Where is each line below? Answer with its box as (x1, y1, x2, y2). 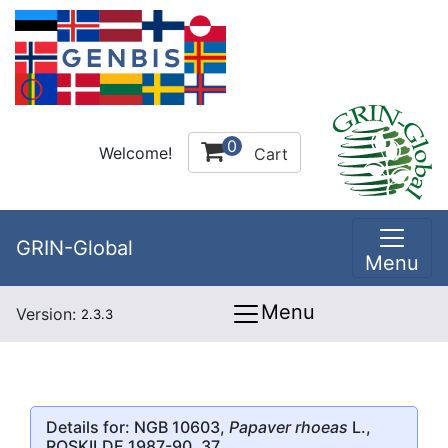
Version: (16, 304, 81, 324)
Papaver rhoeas (229, 416, 348, 437)
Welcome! (99, 142, 172, 163)
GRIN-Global (16, 236, 133, 260)
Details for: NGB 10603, (46, 416, 229, 437)
